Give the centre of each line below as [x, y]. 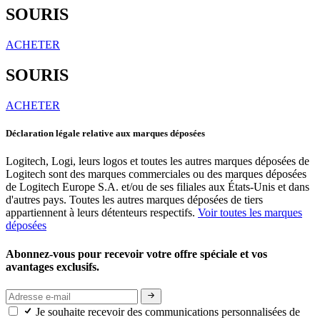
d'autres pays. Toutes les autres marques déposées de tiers [134, 200]
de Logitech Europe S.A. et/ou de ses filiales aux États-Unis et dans [157, 187]
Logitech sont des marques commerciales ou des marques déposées [156, 174]
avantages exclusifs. [54, 266]
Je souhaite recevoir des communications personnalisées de [168, 312]
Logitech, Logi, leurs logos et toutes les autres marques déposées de [157, 161]
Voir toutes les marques [250, 213]
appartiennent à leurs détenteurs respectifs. [102, 213]
